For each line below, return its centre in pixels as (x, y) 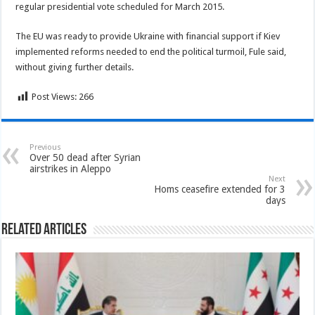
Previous (46, 147)
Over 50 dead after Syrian (85, 157)
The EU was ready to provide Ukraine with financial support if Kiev (148, 36)
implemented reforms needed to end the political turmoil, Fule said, (151, 52)
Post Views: (54, 97)
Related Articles (44, 230)
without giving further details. (75, 67)
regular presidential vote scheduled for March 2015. (120, 7)
